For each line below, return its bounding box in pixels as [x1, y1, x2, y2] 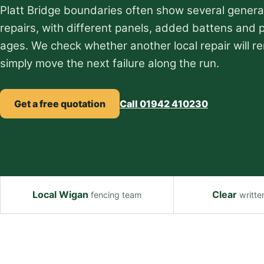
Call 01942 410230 [120, 97, 208, 110]
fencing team [88, 190, 141, 200]
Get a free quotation [14, 97, 105, 110]
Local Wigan [32, 189, 88, 200]
